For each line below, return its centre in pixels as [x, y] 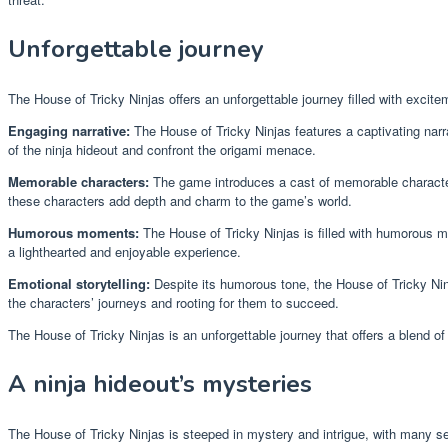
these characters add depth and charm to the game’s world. [180, 201]
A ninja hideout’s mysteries [160, 384]
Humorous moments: [73, 233]
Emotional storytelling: [79, 284]
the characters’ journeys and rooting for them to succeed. [173, 303]
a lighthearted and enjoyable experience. [124, 252]
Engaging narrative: [69, 131]
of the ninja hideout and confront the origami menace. [162, 150]
